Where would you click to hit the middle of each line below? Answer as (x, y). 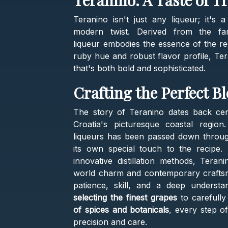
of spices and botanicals (121, 210)
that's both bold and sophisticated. (140, 68)
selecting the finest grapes (125, 198)
